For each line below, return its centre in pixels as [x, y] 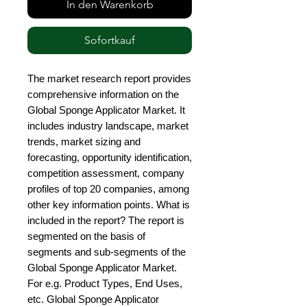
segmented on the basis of [86, 236]
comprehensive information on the [103, 95]
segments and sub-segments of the [107, 252]
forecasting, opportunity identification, [110, 158]
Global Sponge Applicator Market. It [106, 110]
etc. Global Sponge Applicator [93, 299]
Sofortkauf [110, 40]
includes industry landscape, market [108, 126]
